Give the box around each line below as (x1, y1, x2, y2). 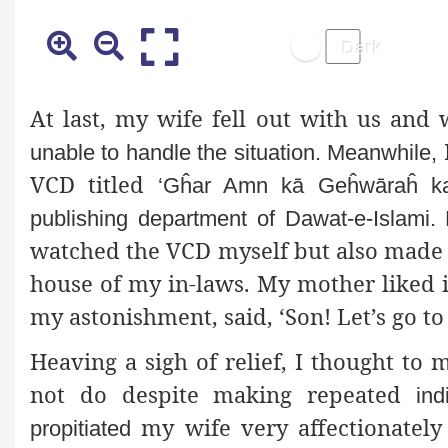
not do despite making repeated (30, 378, 416, 409)
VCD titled (30, 168, 158, 199)
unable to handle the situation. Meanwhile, (30, 139, 438, 165)
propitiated (30, 415, 131, 441)
